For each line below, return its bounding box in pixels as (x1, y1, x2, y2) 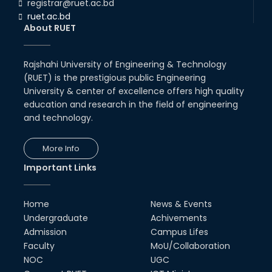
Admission (24, 225, 67, 238)
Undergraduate (24, 211, 88, 224)
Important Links (24, 161, 97, 174)
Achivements (151, 211, 207, 224)
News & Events (151, 197, 212, 210)
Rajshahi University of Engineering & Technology (24, 58, 226, 70)
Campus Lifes (151, 225, 208, 238)
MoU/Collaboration (151, 239, 230, 252)
